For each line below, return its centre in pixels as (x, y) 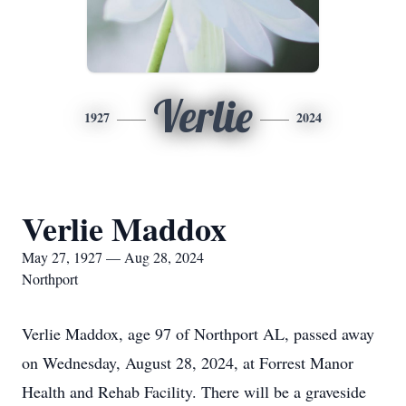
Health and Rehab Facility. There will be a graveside (194, 391)
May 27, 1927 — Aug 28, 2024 (113, 257)
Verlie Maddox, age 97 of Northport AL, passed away (198, 333)
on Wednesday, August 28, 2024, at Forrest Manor (188, 362)
